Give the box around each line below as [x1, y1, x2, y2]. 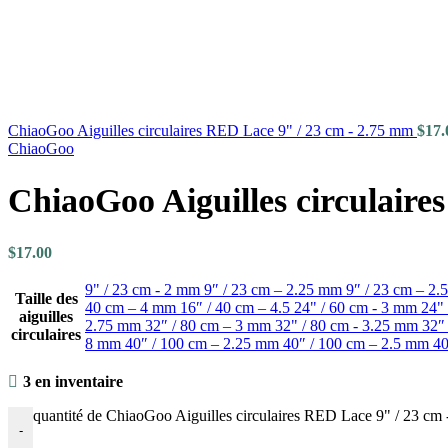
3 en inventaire [22, 372, 123, 390]
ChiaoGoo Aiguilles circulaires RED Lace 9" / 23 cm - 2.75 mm [8, 122, 417, 139]
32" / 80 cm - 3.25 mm [275, 316, 422, 334]
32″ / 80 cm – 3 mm [145, 316, 275, 334]
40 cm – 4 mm [85, 298, 180, 316]
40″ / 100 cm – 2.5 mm [283, 334, 433, 352]
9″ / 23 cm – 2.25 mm [204, 280, 346, 298]
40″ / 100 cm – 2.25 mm [125, 334, 283, 352]
